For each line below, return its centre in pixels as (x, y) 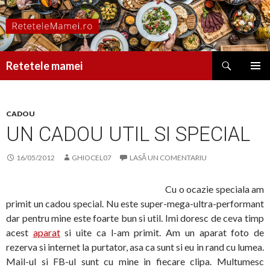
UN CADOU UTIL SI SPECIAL (128, 134)
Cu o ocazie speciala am (215, 189)
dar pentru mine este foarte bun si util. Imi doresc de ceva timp (135, 218)
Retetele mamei (44, 66)
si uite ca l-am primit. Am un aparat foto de (162, 233)
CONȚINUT (28, 101)
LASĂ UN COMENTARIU (168, 158)
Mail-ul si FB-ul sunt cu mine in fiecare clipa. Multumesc (135, 262)
